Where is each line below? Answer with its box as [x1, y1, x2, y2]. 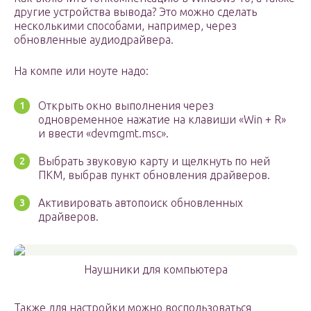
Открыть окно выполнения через [38, 99, 214, 112]
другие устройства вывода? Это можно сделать [14, 6, 257, 19]
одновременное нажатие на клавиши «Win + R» [38, 113, 286, 126]
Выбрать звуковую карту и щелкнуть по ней [38, 155, 270, 168]
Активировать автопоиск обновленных [38, 196, 243, 210]
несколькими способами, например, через [14, 19, 237, 33]
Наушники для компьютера [83, 263, 228, 276]
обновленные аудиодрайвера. [14, 33, 174, 47]
